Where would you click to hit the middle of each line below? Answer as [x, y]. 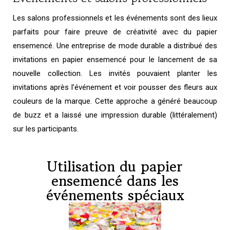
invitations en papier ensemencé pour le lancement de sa [115, 60]
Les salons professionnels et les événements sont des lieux [115, 18]
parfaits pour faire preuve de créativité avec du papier [115, 32]
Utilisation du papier [115, 167]
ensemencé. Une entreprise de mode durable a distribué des [115, 46]
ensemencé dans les [115, 181]
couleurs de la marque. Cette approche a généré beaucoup [115, 101]
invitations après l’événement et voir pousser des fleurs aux [115, 88]
